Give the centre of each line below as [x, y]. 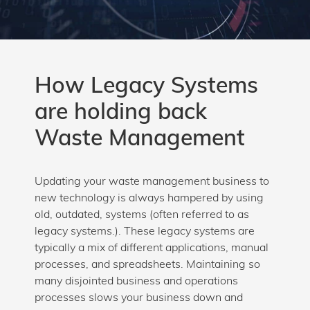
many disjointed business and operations [136, 281]
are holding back [121, 113]
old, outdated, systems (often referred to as [142, 215]
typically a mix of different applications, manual [152, 248]
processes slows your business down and [139, 298]
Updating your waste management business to [152, 182]
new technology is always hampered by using [149, 198]
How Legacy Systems [146, 87]
